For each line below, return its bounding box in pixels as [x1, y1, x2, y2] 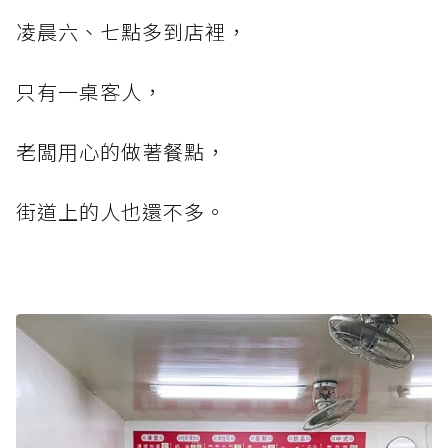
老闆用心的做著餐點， [16, 137, 226, 167]
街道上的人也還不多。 [16, 197, 226, 227]
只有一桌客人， [16, 77, 163, 107]
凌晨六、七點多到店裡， [16, 17, 247, 47]
